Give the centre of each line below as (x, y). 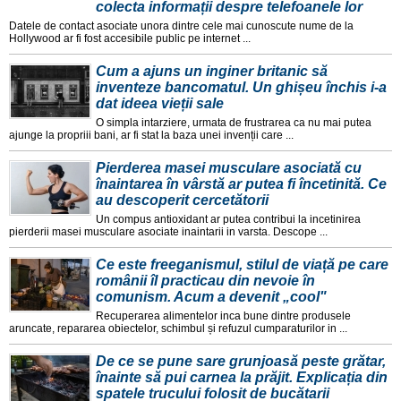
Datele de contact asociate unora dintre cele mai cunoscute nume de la (181, 26)
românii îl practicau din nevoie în (205, 281)
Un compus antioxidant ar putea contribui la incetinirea (228, 220)
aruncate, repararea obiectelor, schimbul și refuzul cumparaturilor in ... (178, 329)
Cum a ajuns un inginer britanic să (212, 72)
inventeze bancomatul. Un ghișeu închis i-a (241, 88)
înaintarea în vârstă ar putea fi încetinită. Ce (241, 184)
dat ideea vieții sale (160, 104)
